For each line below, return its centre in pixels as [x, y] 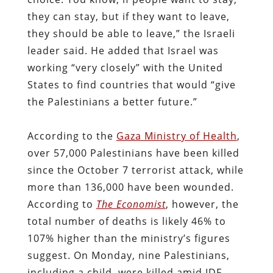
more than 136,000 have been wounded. [130, 187]
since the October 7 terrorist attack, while [135, 170]
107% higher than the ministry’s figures [129, 238]
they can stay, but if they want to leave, [128, 16]
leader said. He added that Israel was [123, 50]
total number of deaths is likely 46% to [126, 221]
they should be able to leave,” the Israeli [131, 33]
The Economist [131, 204]
